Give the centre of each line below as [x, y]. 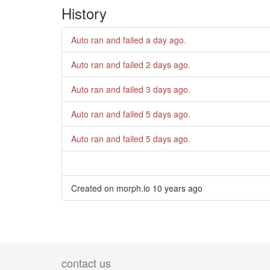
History [84, 13]
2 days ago [167, 64]
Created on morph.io [112, 188]
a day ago [165, 39]
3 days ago [167, 89]
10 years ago [177, 188]
